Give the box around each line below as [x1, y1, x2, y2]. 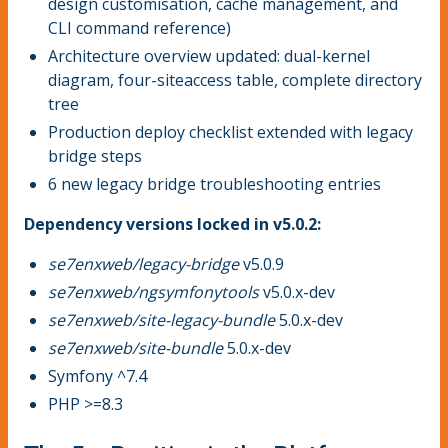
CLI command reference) [48, 17, 231, 40]
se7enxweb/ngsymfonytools [48, 281, 259, 304]
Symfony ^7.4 [48, 365, 147, 388]
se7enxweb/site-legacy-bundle [48, 309, 275, 332]
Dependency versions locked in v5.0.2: [24, 213, 321, 236]
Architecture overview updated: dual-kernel [48, 45, 370, 68]
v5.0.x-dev [259, 281, 335, 304]
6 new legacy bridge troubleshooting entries [48, 173, 381, 196]
